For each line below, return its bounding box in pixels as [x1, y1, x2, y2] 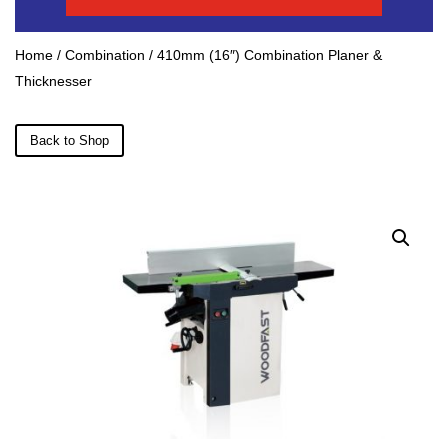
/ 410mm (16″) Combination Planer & [145, 46, 382, 63]
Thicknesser [15, 72, 92, 89]
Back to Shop [30, 132, 109, 148]
